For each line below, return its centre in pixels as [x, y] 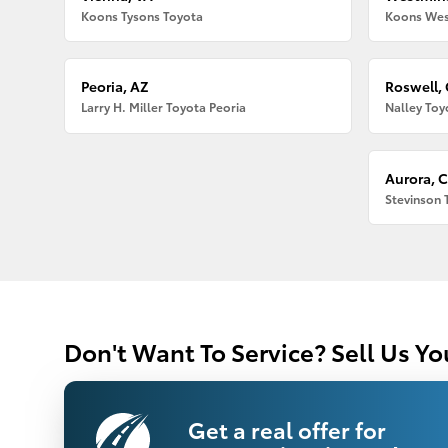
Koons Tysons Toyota [142, 15]
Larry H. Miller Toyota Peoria [164, 107]
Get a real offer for [287, 428]
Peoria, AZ [115, 86]
